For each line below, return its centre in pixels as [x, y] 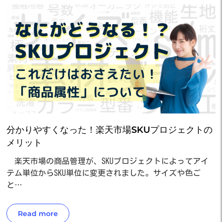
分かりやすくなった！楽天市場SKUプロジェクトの [110, 130]
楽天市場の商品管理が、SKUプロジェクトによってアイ [108, 161]
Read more [38, 213]
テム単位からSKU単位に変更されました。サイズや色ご [104, 173]
